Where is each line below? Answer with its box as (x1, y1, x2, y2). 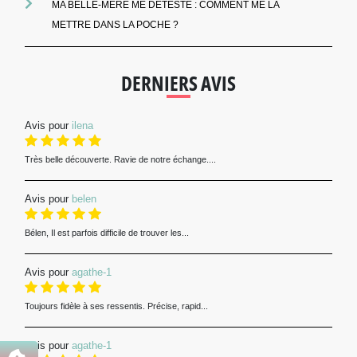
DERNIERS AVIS (121, 69, 236, 97)
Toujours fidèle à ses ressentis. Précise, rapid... (24, 301, 208, 312)
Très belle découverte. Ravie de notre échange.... (24, 155, 216, 165)
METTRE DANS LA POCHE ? (51, 19, 178, 31)
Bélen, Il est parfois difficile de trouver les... (24, 228, 189, 238)
